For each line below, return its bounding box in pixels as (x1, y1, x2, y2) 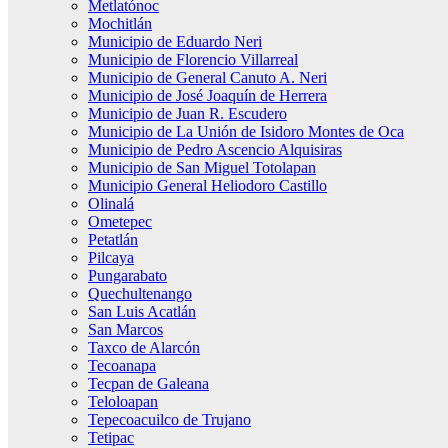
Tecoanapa (88, 357, 156, 374)
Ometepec (88, 213, 152, 230)
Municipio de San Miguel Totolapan (88, 159, 316, 176)
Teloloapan (88, 393, 158, 410)
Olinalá (88, 195, 134, 212)
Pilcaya (88, 249, 134, 266)
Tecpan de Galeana (88, 375, 209, 392)
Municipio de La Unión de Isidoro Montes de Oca (88, 123, 404, 140)
